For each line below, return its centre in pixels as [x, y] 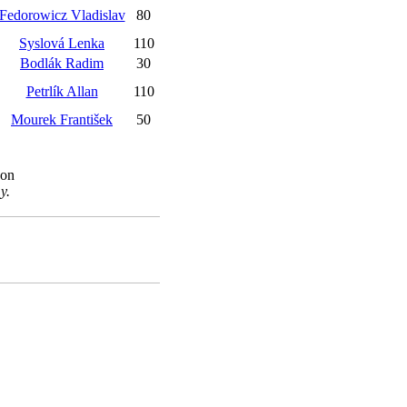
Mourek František [62, 119]
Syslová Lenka [62, 43]
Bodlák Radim [62, 63]
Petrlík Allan [62, 91]
